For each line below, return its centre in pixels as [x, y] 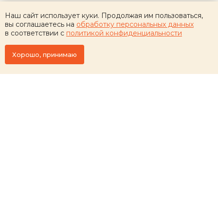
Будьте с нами [83, 181]
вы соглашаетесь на [41, 25]
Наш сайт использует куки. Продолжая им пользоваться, [104, 16]
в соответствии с [36, 33]
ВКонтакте [72, 194]
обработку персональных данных [135, 25]
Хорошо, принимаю [45, 55]
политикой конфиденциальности [124, 33]
